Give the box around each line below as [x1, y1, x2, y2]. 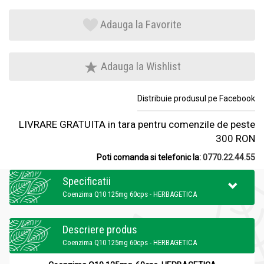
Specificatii [62, 174, 111, 189]
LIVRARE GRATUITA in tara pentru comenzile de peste [19, 118, 255, 131]
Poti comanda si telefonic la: [97, 153, 203, 163]
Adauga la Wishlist [98, 60, 181, 74]
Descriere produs [62, 223, 137, 237]
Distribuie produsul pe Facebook [137, 94, 255, 104]
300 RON [216, 133, 255, 145]
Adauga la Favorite [100, 17, 181, 31]
